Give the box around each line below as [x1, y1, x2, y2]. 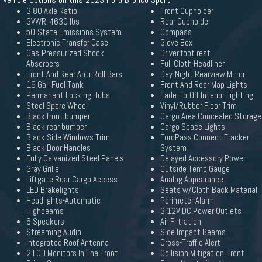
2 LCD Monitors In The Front [26, 248, 118, 258]
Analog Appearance [160, 174, 223, 185]
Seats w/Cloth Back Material [160, 185, 257, 195]
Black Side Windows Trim [26, 132, 110, 143]
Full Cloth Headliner [160, 58, 225, 69]
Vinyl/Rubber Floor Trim [160, 101, 237, 111]
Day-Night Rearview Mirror [160, 69, 245, 80]
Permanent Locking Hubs [26, 90, 110, 101]
